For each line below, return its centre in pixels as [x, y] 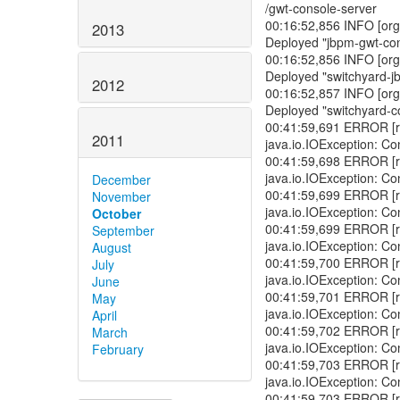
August [112, 247]
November [121, 196]
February [118, 349]
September [123, 230]
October [117, 213]
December [121, 179]
